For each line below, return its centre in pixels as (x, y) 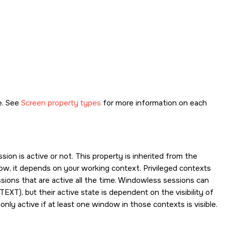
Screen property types (61, 103)
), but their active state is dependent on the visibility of (116, 192)
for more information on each (154, 103)
